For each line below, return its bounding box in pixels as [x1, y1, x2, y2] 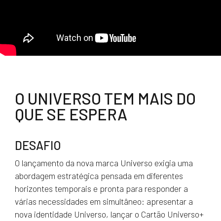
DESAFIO [15, 138, 61, 152]
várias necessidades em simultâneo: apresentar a [15, 196, 193, 207]
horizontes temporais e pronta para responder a [15, 183, 188, 194]
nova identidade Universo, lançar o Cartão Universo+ [15, 209, 204, 220]
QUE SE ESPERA [15, 105, 127, 123]
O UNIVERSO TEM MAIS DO [15, 89, 196, 108]
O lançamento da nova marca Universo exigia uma [15, 157, 193, 168]
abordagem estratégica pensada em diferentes [15, 170, 183, 181]
